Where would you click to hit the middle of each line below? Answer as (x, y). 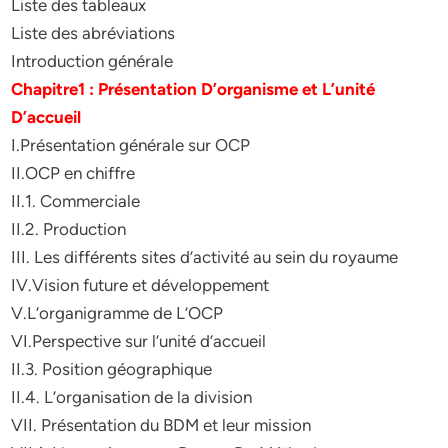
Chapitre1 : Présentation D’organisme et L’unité (193, 89)
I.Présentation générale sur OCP (131, 145)
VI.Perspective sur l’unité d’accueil (139, 341)
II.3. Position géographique (112, 369)
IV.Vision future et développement (140, 285)
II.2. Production (69, 229)
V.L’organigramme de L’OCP (117, 313)
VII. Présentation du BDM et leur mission (161, 425)
